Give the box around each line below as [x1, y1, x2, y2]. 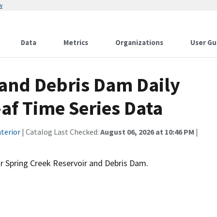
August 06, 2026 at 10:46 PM [100, 127, 194, 137]
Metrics [63, 38, 88, 47]
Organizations [115, 38, 163, 47]
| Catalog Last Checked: [20, 127, 100, 137]
